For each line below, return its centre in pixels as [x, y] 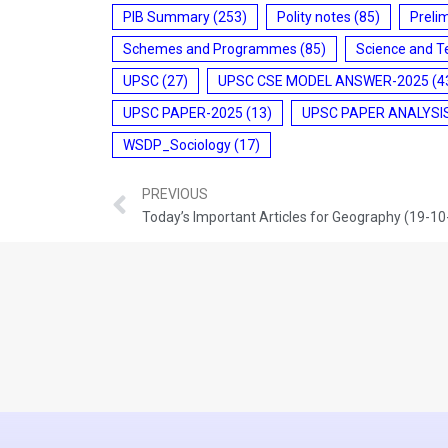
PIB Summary [166, 16]
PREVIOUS [175, 194]
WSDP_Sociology [177, 144]
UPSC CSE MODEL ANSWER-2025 [323, 80]
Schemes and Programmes [210, 48]
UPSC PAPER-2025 [183, 112]
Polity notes [314, 16]
